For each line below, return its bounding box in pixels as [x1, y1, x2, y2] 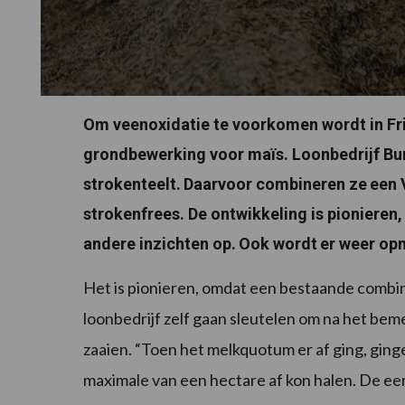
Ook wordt [239, 234, 317, 254]
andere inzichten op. [83, 234, 236, 254]
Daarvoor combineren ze [184, 174, 367, 194]
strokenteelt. [83, 174, 181, 194]
